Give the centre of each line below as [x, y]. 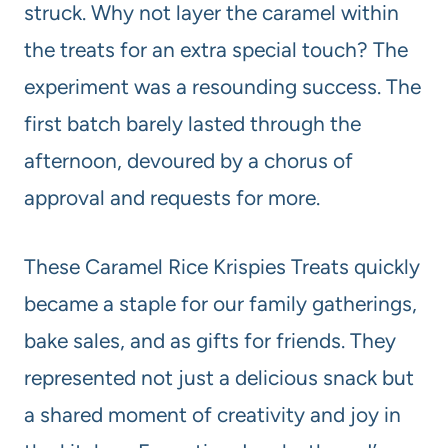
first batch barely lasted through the [192, 124]
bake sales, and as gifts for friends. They [210, 341]
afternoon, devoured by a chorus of [188, 161]
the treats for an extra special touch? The [216, 50]
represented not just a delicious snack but [219, 378]
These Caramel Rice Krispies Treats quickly [222, 267]
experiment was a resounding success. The [222, 87]
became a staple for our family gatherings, [220, 304]
